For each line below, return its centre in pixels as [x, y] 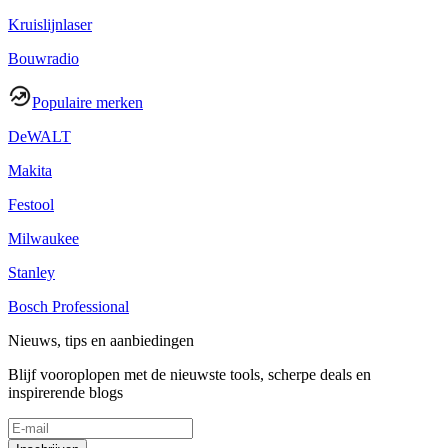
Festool [31, 205]
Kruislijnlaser [50, 25]
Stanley [31, 273]
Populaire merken [87, 103]
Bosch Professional [68, 307]
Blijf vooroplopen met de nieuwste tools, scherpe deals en [189, 375]
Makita [30, 171]
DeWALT [39, 137]
